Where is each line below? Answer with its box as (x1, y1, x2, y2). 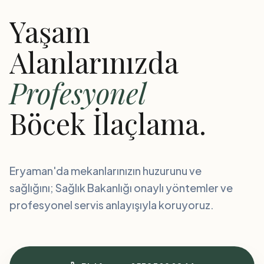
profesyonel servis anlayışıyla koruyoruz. (9, 198, 214, 212)
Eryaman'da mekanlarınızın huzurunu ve (9, 164, 202, 177)
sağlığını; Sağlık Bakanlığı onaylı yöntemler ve (9, 181, 233, 194)
